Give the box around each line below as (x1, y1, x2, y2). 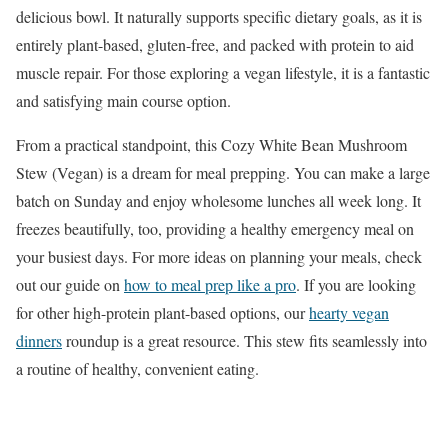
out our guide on (16, 274, 124, 296)
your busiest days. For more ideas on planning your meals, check (16, 246, 422, 268)
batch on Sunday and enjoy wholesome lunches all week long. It (16, 190, 421, 212)
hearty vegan (309, 302, 389, 324)
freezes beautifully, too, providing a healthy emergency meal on (16, 218, 414, 240)
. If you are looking (296, 274, 416, 296)
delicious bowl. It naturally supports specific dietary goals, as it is (16, 6, 422, 28)
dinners (16, 330, 62, 352)
